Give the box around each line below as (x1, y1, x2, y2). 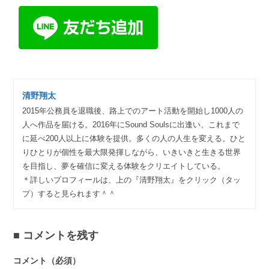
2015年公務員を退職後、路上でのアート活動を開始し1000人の (22, 106, 243, 115)
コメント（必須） (13, 256, 81, 265)
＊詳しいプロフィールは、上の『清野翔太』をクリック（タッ (22, 175, 241, 184)
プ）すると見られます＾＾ (22, 189, 116, 198)
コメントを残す (23, 229, 99, 242)
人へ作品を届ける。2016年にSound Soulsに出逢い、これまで (22, 119, 240, 129)
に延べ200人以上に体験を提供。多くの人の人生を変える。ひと (22, 133, 246, 143)
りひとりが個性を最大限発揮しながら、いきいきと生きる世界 (22, 147, 241, 157)
